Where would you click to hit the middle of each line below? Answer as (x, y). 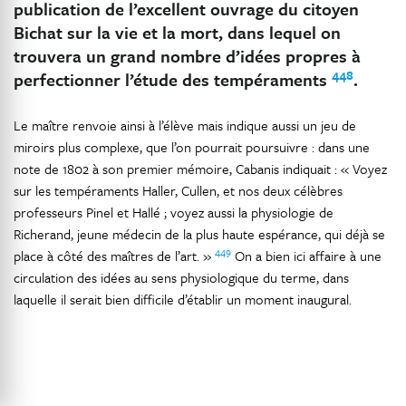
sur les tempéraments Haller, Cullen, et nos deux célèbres (178, 190)
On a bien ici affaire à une (306, 256)
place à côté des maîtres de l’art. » (114, 256)
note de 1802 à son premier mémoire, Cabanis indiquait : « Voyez (200, 169)
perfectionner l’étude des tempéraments (173, 79)
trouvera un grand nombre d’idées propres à (187, 56)
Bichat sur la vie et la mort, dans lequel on (177, 32)
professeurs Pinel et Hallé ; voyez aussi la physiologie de (174, 212)
